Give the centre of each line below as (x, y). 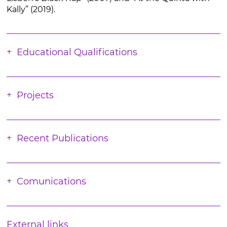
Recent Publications (62, 138)
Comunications (51, 181)
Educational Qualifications (77, 52)
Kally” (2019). (31, 9)
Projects (35, 95)
